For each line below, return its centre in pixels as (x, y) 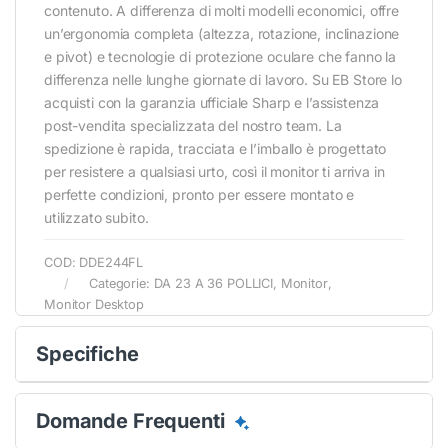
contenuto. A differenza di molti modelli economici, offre (222, 11)
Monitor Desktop (94, 305)
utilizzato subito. (96, 218)
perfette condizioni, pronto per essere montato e (199, 195)
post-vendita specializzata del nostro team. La (193, 126)
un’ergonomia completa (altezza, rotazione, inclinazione (222, 34)
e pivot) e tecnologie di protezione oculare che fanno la (220, 57)
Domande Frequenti (133, 421)
